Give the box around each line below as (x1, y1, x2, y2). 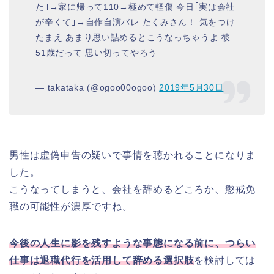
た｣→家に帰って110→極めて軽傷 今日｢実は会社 (35, 1, 235, 12)
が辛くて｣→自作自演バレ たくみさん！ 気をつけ (35, 17, 235, 27)
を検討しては (194, 255, 256, 266)
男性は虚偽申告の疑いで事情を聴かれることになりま (9, 150, 256, 161)
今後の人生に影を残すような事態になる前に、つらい (9, 238, 256, 249)
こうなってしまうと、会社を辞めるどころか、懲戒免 (9, 184, 256, 195)
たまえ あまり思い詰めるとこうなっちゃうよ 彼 (35, 32, 231, 42)
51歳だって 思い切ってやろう (35, 47, 157, 57)
